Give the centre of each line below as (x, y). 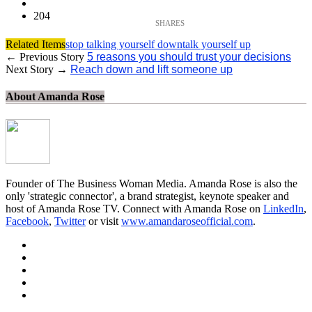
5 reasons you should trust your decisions (189, 57)
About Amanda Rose (55, 97)
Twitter (70, 221)
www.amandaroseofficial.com (187, 221)
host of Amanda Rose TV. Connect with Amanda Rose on (134, 208)
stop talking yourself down (124, 45)
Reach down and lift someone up (151, 70)
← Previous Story (46, 57)
